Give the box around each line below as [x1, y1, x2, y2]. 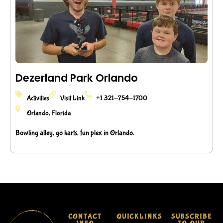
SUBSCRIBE [171, 213, 212, 221]
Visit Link [60, 94, 85, 103]
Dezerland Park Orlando [15, 71, 138, 86]
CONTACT [68, 213, 102, 221]
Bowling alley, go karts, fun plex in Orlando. [15, 128, 134, 138]
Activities [26, 94, 49, 103]
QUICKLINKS [116, 213, 162, 221]
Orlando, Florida [26, 109, 71, 117]
